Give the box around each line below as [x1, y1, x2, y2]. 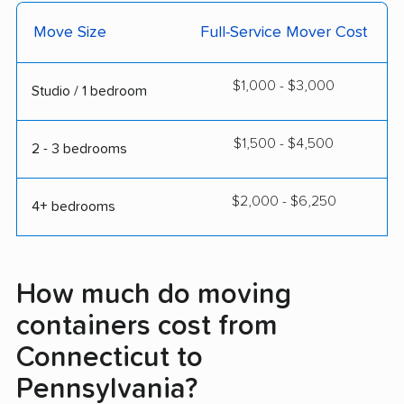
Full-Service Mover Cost [200, 23, 367, 41]
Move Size [33, 23, 106, 41]
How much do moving [16, 280, 291, 309]
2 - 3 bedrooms [32, 141, 127, 156]
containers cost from [16, 311, 278, 341]
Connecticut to [16, 343, 203, 372]
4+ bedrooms [32, 198, 115, 214]
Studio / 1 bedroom [32, 83, 147, 98]
